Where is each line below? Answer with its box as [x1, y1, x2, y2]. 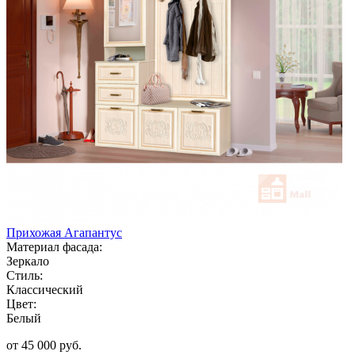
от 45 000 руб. [6, 338, 82, 352]
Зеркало [6, 254, 49, 268]
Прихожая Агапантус [6, 225, 122, 239]
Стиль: [6, 268, 43, 282]
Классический [6, 282, 83, 296]
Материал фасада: [6, 239, 102, 254]
